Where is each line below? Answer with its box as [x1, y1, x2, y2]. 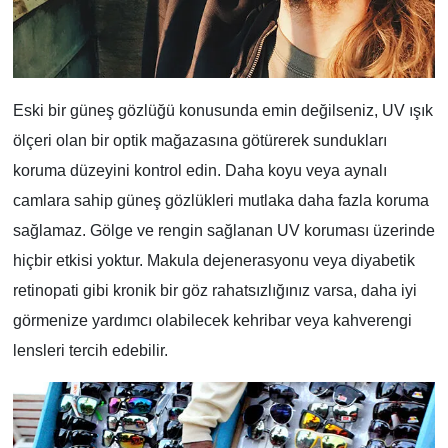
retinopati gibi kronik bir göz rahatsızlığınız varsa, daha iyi [12, 282, 417, 300]
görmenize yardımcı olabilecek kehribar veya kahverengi [12, 312, 412, 330]
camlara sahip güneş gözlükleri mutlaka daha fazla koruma [12, 192, 429, 210]
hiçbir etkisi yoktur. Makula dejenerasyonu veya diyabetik [12, 252, 415, 270]
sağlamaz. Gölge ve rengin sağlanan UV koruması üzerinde [12, 222, 435, 240]
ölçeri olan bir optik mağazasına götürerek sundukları [12, 132, 387, 150]
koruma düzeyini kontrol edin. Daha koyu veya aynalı [12, 162, 387, 180]
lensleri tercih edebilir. [12, 342, 168, 360]
